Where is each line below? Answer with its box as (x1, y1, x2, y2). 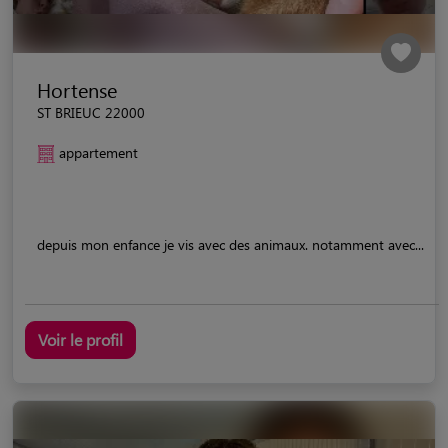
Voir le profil (38, 328, 123, 350)
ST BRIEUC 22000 (37, 102, 145, 122)
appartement (59, 142, 138, 162)
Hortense (37, 75, 117, 103)
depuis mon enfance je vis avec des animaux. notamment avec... (37, 234, 424, 254)
